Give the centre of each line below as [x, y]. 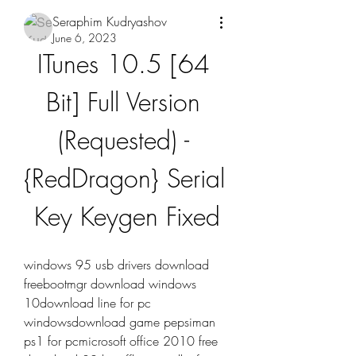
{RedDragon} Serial [124, 178]
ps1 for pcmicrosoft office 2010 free [121, 341]
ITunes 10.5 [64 [123, 64]
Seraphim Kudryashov [110, 21]
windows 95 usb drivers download [116, 265]
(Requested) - [123, 140]
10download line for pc [87, 303]
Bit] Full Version [123, 102]
